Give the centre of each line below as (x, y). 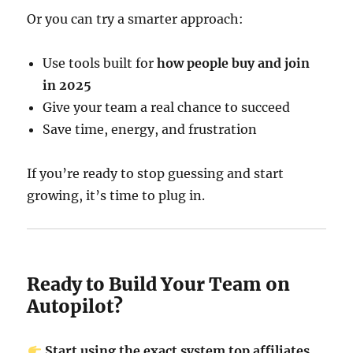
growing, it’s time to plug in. (116, 195)
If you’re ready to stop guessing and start (156, 173)
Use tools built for (100, 63)
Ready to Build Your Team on (159, 284)
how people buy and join (234, 63)
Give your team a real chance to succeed (167, 107)
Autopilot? (75, 306)
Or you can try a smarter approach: (136, 19)
